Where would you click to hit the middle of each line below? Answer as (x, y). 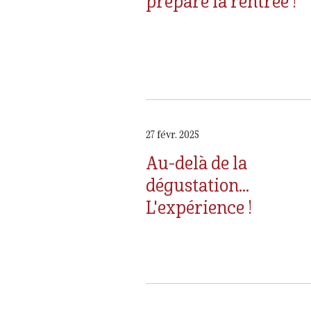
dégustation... (197, 185)
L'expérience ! (199, 207)
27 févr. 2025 (173, 135)
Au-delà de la (196, 162)
